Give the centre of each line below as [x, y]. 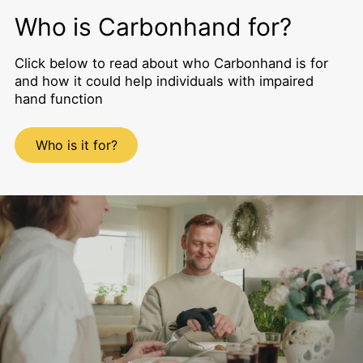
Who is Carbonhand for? [153, 26]
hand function [58, 98]
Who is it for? [76, 145]
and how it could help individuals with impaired [164, 81]
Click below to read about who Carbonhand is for [171, 63]
